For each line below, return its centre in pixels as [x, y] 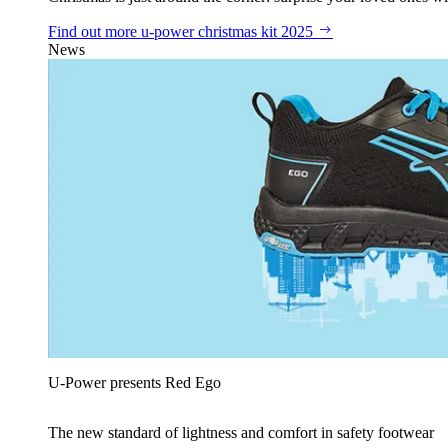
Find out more [94, 32]
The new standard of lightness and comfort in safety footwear [241, 432]
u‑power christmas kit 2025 [227, 32]
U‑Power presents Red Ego [134, 382]
